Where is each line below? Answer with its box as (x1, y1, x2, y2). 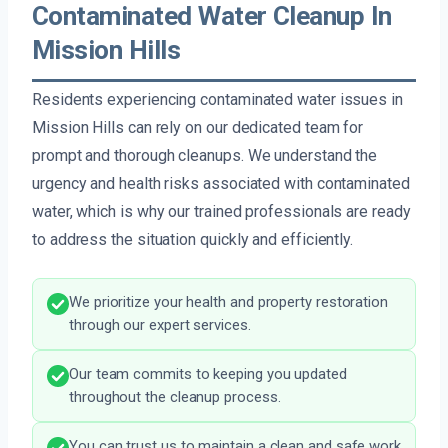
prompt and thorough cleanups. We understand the (32, 146, 378, 166)
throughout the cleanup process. (69, 388, 281, 407)
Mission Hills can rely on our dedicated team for (32, 118, 364, 138)
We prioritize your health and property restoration (69, 293, 389, 312)
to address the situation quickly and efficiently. (32, 230, 354, 250)
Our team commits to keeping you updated (69, 365, 347, 384)
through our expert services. (69, 316, 251, 335)
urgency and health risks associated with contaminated (32, 174, 410, 194)
